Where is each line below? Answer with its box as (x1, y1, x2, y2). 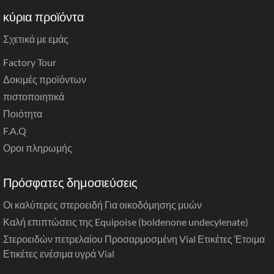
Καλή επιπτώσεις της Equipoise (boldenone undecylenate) (3, 215, 248, 228)
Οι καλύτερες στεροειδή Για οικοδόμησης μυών (3, 198, 202, 210)
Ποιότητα (3, 107, 42, 119)
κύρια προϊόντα (3, 9, 84, 24)
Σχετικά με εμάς (3, 32, 68, 45)
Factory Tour (3, 56, 56, 68)
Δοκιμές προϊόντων (3, 73, 86, 85)
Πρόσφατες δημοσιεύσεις (3, 174, 138, 190)
